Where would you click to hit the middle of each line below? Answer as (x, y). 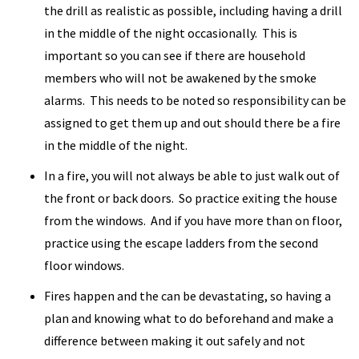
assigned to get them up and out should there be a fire (192, 123)
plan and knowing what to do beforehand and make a (189, 318)
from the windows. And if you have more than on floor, (193, 220)
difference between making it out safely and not (175, 341)
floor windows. (84, 265)
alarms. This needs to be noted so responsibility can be (195, 100)
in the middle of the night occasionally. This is (171, 33)
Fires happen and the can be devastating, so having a (188, 296)
